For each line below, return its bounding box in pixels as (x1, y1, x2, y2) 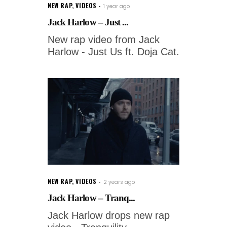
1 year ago (103, 3, 130, 10)
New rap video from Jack (48, 34, 160, 45)
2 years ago (103, 178, 135, 186)
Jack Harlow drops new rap (48, 210, 170, 221)
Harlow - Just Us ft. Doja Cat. (48, 46, 179, 57)
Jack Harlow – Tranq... (48, 193, 135, 204)
